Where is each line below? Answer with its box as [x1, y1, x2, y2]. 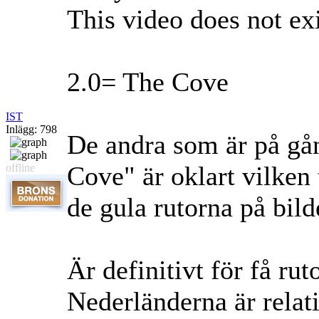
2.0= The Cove [67, 67, 229, 98]
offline [6, 162, 35, 174]
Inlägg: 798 [6, 123, 57, 136]
